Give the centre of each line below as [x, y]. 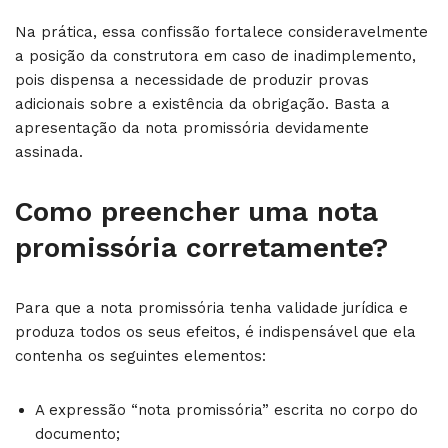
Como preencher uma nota [196, 211]
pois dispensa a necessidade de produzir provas [192, 79]
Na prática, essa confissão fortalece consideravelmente [221, 31]
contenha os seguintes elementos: [140, 355]
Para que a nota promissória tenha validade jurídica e [211, 307]
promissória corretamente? [201, 247]
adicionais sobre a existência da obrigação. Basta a [202, 103]
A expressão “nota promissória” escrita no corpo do [226, 409]
